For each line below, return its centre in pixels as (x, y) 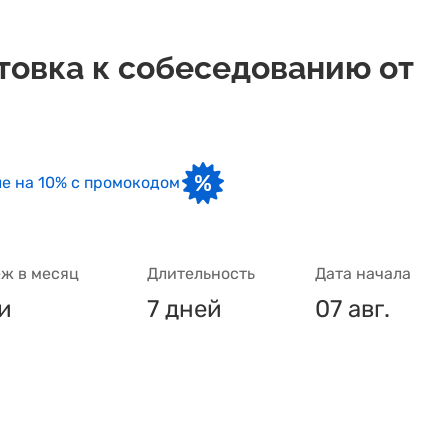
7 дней (184, 309)
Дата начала (363, 273)
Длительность (201, 273)
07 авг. (352, 309)
